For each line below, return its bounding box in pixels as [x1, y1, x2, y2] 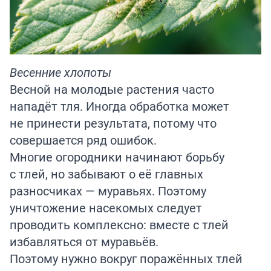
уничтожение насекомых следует [10, 200, 202, 217]
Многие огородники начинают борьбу [10, 149, 224, 166]
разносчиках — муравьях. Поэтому [10, 183, 206, 200]
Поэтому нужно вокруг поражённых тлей [10, 250, 243, 267]
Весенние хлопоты [10, 64, 111, 81]
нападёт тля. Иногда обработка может [10, 98, 229, 115]
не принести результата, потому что [10, 115, 217, 132]
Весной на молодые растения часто [10, 81, 214, 98]
